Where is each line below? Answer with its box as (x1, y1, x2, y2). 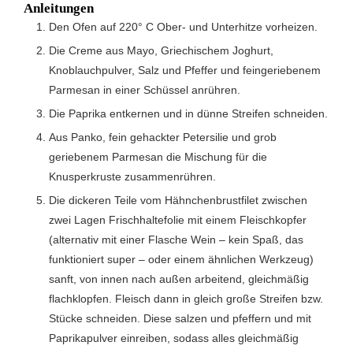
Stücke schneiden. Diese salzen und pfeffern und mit (49, 311, 311, 325)
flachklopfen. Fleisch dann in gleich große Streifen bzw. (49, 292, 323, 305)
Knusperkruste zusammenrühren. (49, 169, 216, 183)
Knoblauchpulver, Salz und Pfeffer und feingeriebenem (49, 63, 321, 76)
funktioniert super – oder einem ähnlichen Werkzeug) (49, 252, 314, 266)
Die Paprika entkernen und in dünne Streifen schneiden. (57, 106, 328, 120)
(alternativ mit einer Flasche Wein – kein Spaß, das (49, 232, 303, 246)
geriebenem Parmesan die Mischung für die (49, 150, 267, 163)
